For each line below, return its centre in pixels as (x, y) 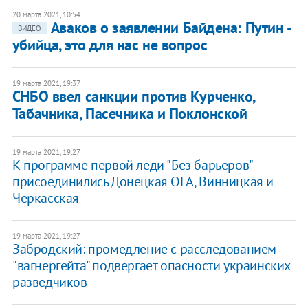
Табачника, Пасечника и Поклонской (130, 113)
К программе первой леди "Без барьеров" (132, 165)
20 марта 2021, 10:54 (46, 14)
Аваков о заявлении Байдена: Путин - (170, 27)
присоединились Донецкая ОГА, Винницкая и (143, 181)
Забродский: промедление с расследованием (144, 249)
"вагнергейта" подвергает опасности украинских (151, 265)
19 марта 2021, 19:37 (46, 83)
